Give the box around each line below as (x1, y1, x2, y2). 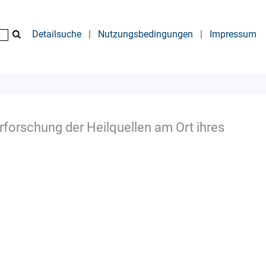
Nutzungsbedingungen (98, 28, 193, 40)
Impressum (210, 28, 256, 40)
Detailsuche (32, 28, 81, 40)
